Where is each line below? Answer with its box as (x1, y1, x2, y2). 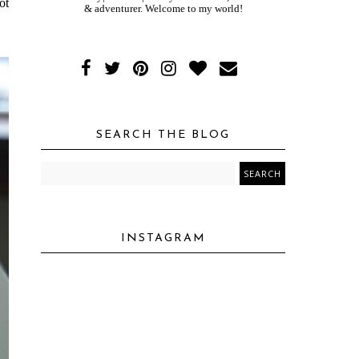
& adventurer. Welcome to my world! (83, 2, 243, 14)
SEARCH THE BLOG (96, 129, 230, 141)
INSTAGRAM (120, 232, 206, 244)
